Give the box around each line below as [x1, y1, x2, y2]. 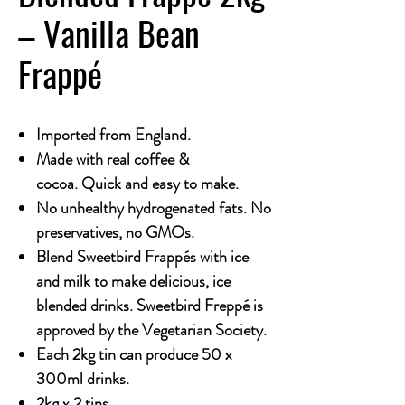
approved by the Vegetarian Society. [36, 318, 267, 342]
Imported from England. [36, 123, 191, 146]
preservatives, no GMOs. [36, 221, 194, 244]
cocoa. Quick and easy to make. [36, 172, 239, 195]
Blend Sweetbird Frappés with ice [36, 245, 249, 268]
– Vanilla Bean [18, 7, 200, 58]
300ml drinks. [36, 367, 129, 391]
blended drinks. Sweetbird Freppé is [36, 294, 263, 317]
